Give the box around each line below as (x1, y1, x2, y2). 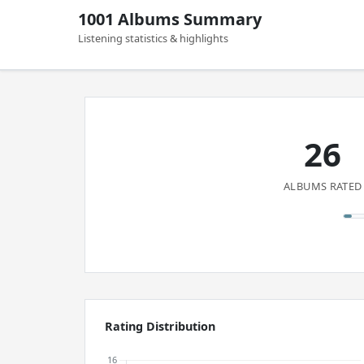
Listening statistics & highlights (78, 31, 228, 45)
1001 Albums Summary (78, 8, 262, 30)
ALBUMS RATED (284, 179, 362, 193)
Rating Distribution (105, 318, 215, 334)
